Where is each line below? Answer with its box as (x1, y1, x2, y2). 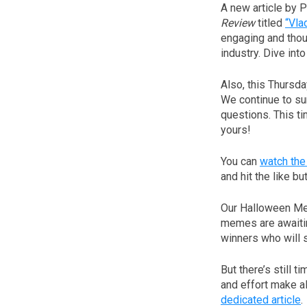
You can (221, 155, 260, 169)
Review (221, 16, 255, 30)
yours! (221, 123, 251, 137)
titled (255, 16, 285, 30)
